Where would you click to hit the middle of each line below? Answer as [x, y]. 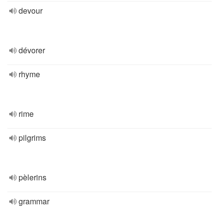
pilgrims [32, 138]
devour [31, 11]
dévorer [32, 50]
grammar [34, 201]
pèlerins [33, 177]
